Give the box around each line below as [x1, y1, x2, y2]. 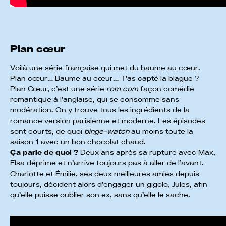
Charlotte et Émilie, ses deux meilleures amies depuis [10, 170, 199, 178]
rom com [106, 85, 138, 93]
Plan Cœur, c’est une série [10, 85, 106, 93]
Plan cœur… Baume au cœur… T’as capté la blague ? [10, 75, 199, 82]
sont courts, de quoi [10, 128, 84, 135]
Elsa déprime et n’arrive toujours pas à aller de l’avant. [10, 159, 204, 167]
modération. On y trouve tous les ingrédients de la [10, 106, 190, 114]
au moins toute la [129, 128, 193, 135]
